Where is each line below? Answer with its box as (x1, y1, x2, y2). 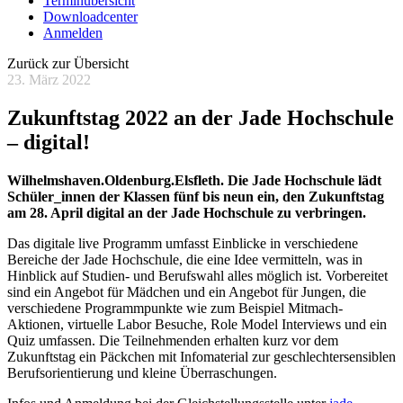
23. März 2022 (7, 72, 91, 87)
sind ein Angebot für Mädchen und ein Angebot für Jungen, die (7, 283, 366, 300)
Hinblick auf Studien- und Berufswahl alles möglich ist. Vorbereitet (7, 267, 388, 283)
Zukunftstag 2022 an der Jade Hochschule (7, 105, 394, 130)
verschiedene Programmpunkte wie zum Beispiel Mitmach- (7, 300, 343, 316)
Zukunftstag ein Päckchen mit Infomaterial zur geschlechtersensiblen (7, 348, 396, 364)
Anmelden (43, 25, 103, 40)
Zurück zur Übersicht (7, 56, 129, 71)
